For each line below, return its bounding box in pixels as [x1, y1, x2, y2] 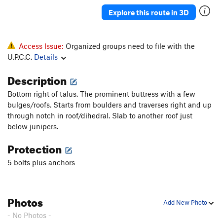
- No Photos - [7, 211, 51, 220]
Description [7, 70, 69, 88]
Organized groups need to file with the [66, 41, 195, 51]
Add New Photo [163, 198, 209, 207]
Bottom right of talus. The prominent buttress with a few [7, 89, 195, 99]
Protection [7, 139, 64, 156]
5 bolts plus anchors [7, 158, 75, 167]
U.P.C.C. [7, 52, 34, 62]
